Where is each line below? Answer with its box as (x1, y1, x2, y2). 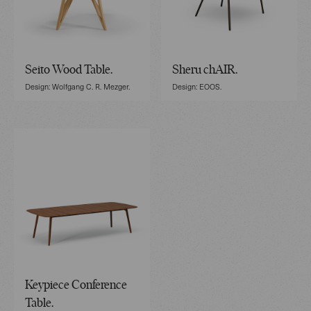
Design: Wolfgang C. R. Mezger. (25, 81, 130, 92)
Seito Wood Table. (25, 63, 112, 77)
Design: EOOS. (172, 81, 221, 92)
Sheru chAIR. (172, 63, 237, 77)
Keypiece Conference (25, 278, 127, 292)
